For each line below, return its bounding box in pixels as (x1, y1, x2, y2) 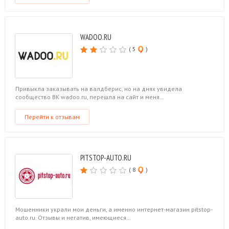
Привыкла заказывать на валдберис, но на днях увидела (15, 85, 182, 93)
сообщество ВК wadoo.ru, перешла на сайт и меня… (15, 93, 164, 101)
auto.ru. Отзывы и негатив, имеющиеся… (15, 214, 131, 221)
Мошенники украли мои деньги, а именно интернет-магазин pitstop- (15, 205, 213, 213)
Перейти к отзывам (24, 113, 80, 121)
